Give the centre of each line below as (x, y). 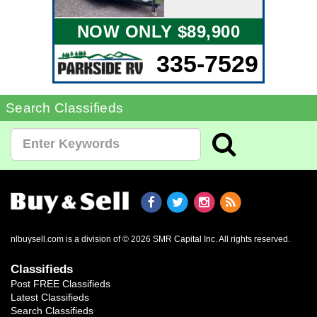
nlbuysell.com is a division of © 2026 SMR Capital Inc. (115, 240)
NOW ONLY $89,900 (158, 31)
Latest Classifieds (50, 297)
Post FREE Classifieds (60, 283)
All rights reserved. (254, 240)
